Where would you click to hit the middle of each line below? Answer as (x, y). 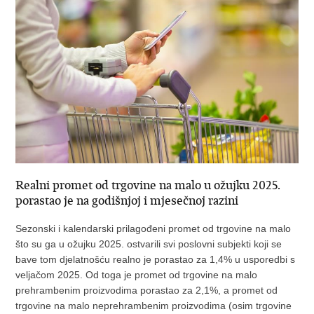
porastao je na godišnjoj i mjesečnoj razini (127, 200)
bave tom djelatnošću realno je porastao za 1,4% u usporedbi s (156, 259)
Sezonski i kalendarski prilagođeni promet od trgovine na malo (153, 228)
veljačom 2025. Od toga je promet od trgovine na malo (137, 274)
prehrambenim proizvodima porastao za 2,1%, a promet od (147, 290)
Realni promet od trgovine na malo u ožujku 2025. (148, 185)
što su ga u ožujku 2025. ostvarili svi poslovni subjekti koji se (149, 244)
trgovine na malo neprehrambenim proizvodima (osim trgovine (154, 305)
